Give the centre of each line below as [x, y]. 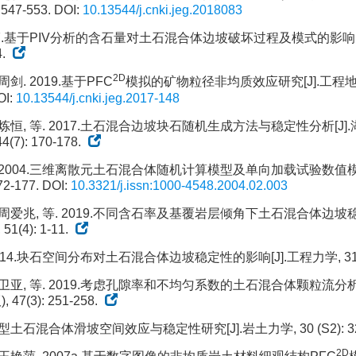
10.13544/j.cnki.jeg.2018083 [163, 10]
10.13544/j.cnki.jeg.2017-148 [98, 98]
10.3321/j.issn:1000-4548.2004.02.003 [179, 186]
